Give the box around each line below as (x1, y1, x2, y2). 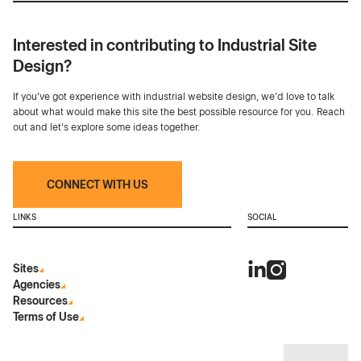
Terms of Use (13, 310, 79, 324)
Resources (13, 294, 68, 308)
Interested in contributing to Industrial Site (13, 35, 317, 56)
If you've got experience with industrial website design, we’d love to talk (13, 91, 334, 103)
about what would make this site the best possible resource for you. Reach (13, 106, 345, 118)
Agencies (13, 278, 60, 292)
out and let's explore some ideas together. (13, 122, 201, 134)
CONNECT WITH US (47, 178, 148, 192)
